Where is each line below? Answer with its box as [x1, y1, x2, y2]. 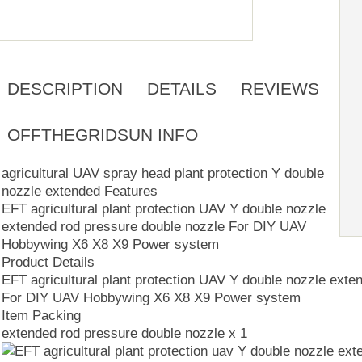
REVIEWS [240, 78, 319, 98]
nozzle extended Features [2, 183, 158, 198]
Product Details [2, 255, 95, 269]
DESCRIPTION [6, 78, 123, 98]
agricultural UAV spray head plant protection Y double [2, 166, 324, 180]
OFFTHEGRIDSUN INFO [6, 124, 198, 144]
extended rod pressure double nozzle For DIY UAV [2, 219, 306, 234]
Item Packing [2, 308, 81, 322]
